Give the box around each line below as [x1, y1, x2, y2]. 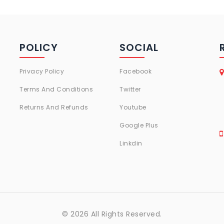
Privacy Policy [19, 66, 64, 75]
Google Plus [119, 120, 158, 129]
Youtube [119, 102, 146, 111]
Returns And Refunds [19, 102, 88, 111]
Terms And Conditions [19, 84, 93, 93]
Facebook [119, 66, 151, 75]
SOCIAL [119, 40, 158, 54]
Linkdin [119, 138, 142, 147]
